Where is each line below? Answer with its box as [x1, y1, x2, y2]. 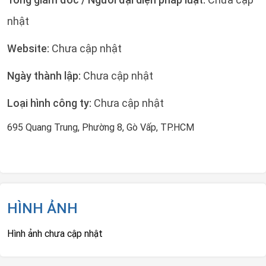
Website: [7, 42, 52, 55]
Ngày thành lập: [7, 69, 83, 83]
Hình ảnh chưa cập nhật [7, 227, 103, 239]
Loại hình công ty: [7, 96, 91, 110]
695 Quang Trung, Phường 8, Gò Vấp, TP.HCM [7, 121, 194, 133]
